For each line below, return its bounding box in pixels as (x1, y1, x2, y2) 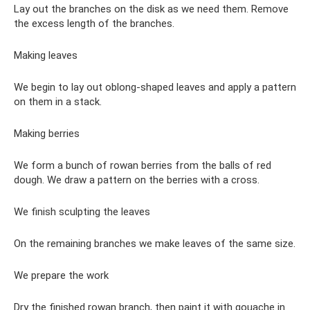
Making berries (14, 127, 80, 140)
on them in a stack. (14, 95, 102, 108)
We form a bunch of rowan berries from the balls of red (14, 159, 271, 172)
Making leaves (14, 49, 77, 62)
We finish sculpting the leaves (14, 206, 150, 218)
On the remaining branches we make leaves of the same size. (14, 237, 295, 250)
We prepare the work (14, 269, 109, 282)
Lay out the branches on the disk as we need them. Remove (14, 3, 289, 15)
